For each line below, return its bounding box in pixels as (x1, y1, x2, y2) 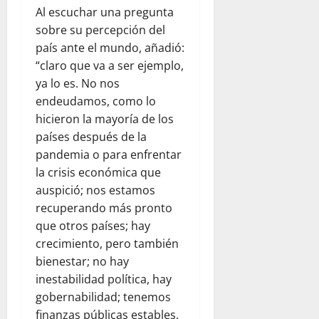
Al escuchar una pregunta (36, 4, 174, 21)
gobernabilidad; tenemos (36, 289, 171, 305)
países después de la (36, 129, 147, 145)
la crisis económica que (36, 164, 161, 181)
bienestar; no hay (36, 253, 129, 270)
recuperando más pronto (36, 200, 172, 216)
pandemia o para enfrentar (36, 147, 182, 163)
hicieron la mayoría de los (36, 111, 174, 127)
